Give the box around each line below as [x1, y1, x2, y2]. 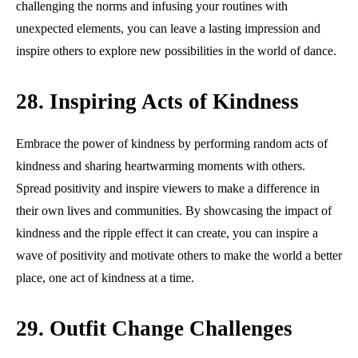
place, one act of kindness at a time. [16, 270, 194, 284]
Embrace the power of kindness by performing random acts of [16, 136, 328, 150]
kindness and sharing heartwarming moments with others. [16, 158, 305, 173]
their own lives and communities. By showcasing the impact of [16, 203, 332, 217]
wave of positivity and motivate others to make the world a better [16, 248, 342, 262]
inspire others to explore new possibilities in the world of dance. [16, 43, 336, 58]
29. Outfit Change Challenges [16, 316, 292, 340]
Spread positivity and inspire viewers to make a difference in [16, 181, 320, 195]
